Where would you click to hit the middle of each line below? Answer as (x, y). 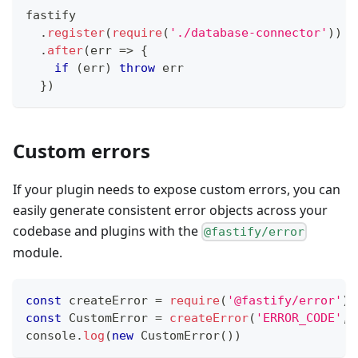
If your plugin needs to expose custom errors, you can (177, 189)
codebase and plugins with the (107, 231)
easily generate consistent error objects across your (170, 210)
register (76, 32)
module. (38, 252)
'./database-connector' (249, 32)
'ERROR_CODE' (299, 318)
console (51, 335)
